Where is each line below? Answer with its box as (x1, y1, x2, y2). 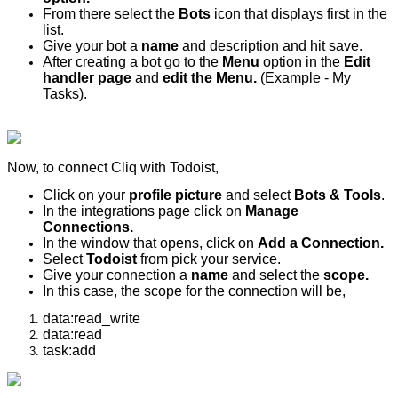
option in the (259, 54, 344, 70)
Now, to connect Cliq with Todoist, (7, 160, 222, 176)
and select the (228, 267, 323, 283)
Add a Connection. (258, 235, 384, 251)
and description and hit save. (179, 38, 362, 54)
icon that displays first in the (211, 6, 387, 22)
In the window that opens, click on (43, 235, 258, 251)
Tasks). (43, 86, 91, 102)
